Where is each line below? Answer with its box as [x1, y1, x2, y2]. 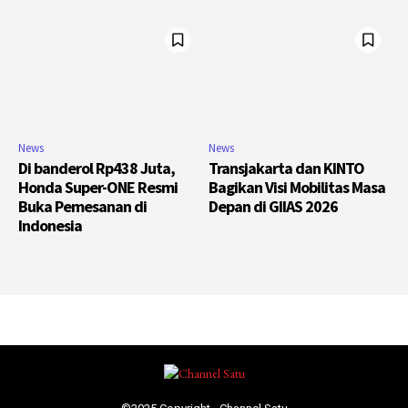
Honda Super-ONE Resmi [18, 177, 178, 199]
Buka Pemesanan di [18, 196, 147, 218]
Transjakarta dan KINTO [209, 158, 364, 179]
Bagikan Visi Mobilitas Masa [209, 177, 385, 199]
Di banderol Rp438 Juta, [18, 158, 175, 179]
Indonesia [18, 215, 82, 237]
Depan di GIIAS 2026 [209, 196, 338, 218]
